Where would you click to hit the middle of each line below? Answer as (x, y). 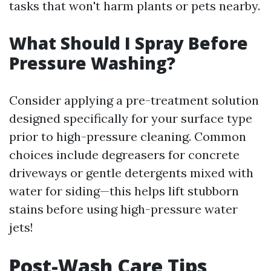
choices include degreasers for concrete (124, 155)
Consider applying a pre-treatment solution (134, 100)
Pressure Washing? (92, 63)
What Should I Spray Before (129, 43)
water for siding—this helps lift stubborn (124, 191)
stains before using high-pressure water (123, 209)
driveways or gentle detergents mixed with (131, 173)
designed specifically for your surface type (131, 118)
